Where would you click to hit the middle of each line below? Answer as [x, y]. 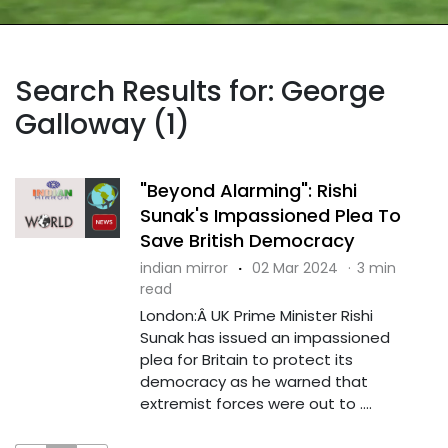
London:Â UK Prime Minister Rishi [256, 315]
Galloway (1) [102, 124]
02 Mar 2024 [294, 267]
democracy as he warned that [253, 381]
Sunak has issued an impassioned [264, 337]
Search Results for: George [200, 91]
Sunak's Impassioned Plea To [270, 215]
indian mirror [183, 267]
